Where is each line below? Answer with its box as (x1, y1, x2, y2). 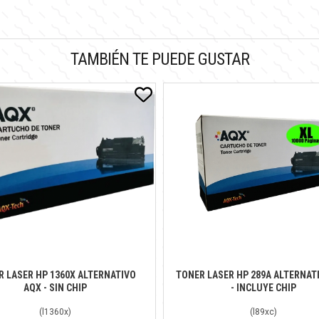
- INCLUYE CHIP (231, 281, 297, 293)
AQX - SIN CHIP (23, 281, 88, 293)
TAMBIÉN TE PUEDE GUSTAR (70, 48, 249, 69)
